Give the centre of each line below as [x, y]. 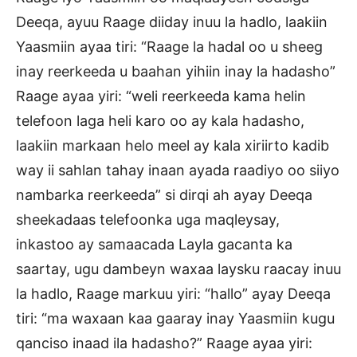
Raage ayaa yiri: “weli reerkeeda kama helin [161, 96]
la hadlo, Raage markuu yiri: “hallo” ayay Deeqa [173, 293]
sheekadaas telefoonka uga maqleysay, [148, 219]
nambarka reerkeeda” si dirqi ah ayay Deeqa [164, 194]
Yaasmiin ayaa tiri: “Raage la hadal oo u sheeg [169, 46]
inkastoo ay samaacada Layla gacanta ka [154, 244]
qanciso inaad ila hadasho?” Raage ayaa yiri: [164, 343]
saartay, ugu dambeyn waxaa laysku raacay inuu [178, 269]
